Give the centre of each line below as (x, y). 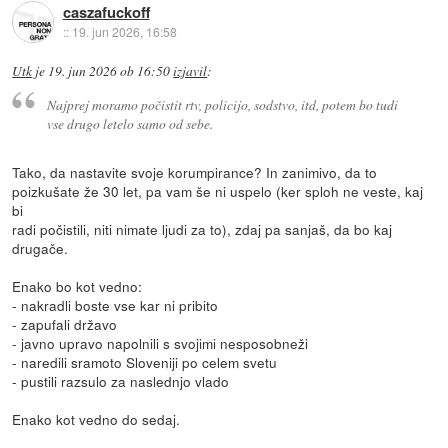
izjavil (190, 71)
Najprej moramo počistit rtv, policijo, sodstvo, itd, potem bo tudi (222, 104)
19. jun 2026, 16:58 (124, 31)
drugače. (40, 247)
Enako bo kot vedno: (77, 285)
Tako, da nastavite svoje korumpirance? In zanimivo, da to (195, 171)
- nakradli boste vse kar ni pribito (115, 304)
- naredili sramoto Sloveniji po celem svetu (145, 361)
